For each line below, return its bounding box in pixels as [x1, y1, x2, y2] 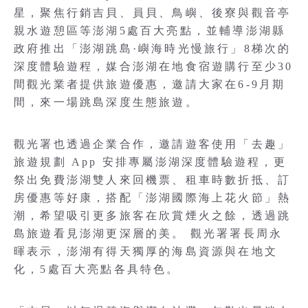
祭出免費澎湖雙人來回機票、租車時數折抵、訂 [14, 174, 291, 186]
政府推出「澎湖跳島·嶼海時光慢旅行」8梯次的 [14, 43, 291, 54]
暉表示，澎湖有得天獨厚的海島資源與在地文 [14, 245, 278, 257]
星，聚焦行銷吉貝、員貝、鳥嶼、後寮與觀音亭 [14, 7, 291, 19]
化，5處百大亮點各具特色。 [14, 263, 180, 275]
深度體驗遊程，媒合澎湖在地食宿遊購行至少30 [14, 60, 294, 72]
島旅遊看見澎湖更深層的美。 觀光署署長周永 [14, 228, 283, 239]
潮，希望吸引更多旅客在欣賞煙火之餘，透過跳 [14, 210, 291, 221]
